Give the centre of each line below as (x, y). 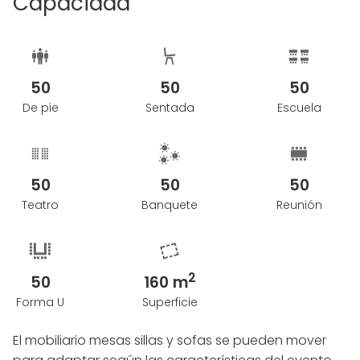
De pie (40, 108)
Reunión (299, 205)
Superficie (170, 303)
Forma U (40, 303)
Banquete (170, 205)
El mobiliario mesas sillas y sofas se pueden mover (170, 341)
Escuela (299, 108)
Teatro (40, 205)
